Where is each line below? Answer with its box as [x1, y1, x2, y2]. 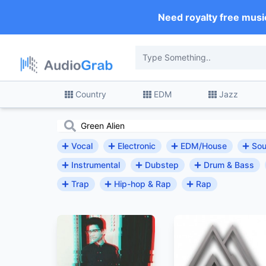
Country [75, 88, 106, 99]
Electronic [118, 140, 156, 151]
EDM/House [180, 140, 227, 151]
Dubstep [145, 159, 179, 170]
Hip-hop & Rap [114, 178, 171, 189]
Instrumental [71, 159, 120, 170]
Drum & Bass [204, 159, 254, 170]
